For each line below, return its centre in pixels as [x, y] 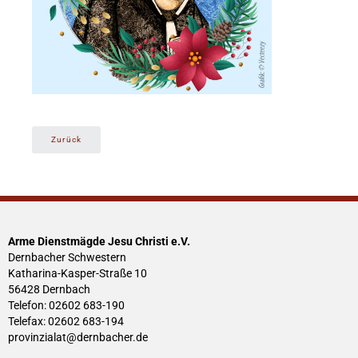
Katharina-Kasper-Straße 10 [78, 273]
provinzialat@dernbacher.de [78, 337]
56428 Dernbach [49, 289]
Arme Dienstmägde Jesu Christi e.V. [99, 241]
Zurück [67, 139]
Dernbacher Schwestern [67, 257]
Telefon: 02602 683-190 [66, 305]
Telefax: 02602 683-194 [66, 321]
